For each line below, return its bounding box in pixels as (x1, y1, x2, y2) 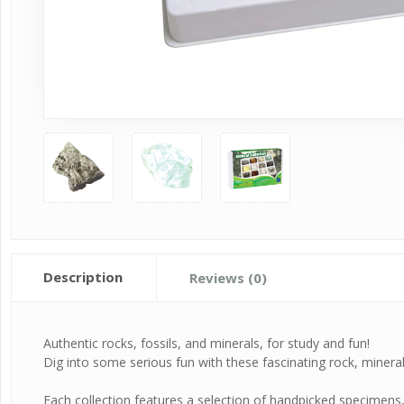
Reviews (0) (189, 268, 268, 287)
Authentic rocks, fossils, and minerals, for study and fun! (43, 334, 371, 352)
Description (43, 267, 124, 286)
